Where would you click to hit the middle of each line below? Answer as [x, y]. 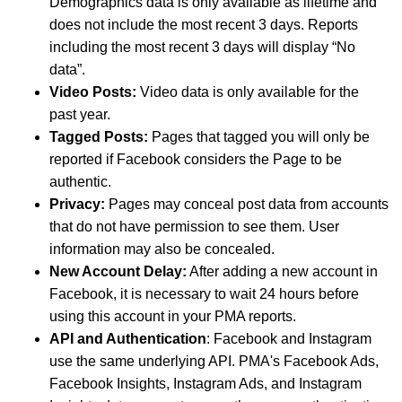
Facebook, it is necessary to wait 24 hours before [204, 293]
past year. [80, 114]
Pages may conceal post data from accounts [247, 204]
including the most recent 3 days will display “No [202, 47]
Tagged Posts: [99, 136]
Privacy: [77, 204]
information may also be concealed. [162, 249]
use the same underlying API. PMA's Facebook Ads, [214, 361]
